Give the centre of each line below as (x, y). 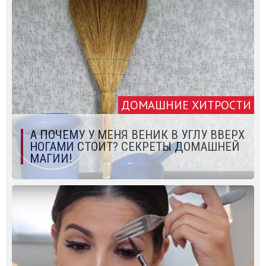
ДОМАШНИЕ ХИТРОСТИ (186, 105)
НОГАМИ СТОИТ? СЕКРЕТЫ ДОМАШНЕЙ (135, 147)
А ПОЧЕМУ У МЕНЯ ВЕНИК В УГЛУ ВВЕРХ (137, 135)
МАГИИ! (51, 159)
